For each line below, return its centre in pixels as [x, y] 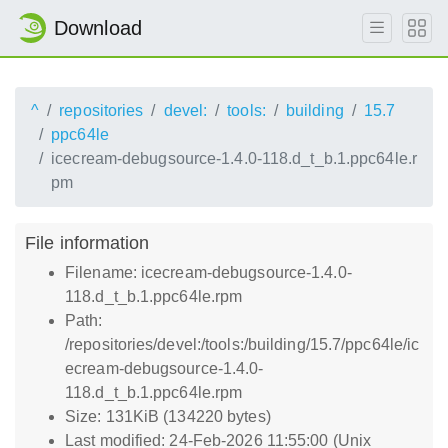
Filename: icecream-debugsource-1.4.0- [208, 272]
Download [98, 28]
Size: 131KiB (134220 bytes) [168, 416]
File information [87, 242]
